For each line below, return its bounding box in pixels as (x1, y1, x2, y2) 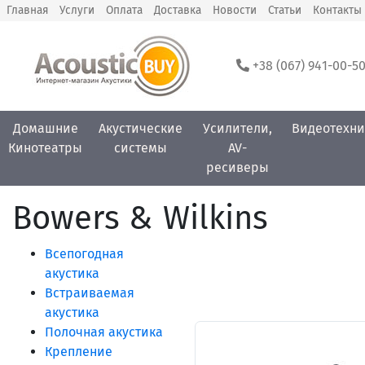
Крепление (45, 344, 112, 359)
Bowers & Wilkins (12, 199, 268, 238)
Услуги (59, 3, 95, 17)
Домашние (12, 121, 78, 136)
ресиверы (205, 160, 269, 175)
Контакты (313, 3, 362, 17)
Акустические (99, 121, 182, 136)
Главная (7, 3, 48, 17)
